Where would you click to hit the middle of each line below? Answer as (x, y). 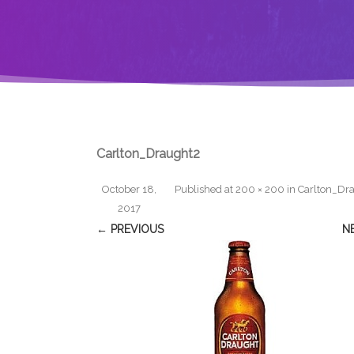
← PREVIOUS (130, 229)
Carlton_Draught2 (148, 153)
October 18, (129, 189)
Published (200, 189)
